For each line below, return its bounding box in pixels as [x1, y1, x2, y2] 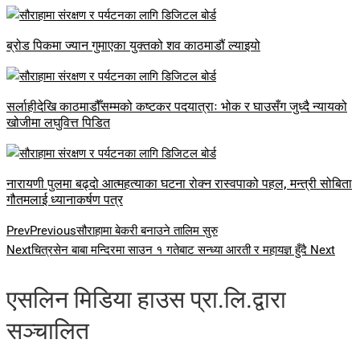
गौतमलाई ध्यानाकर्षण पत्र [6, 192, 123, 208]
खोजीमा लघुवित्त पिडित [6, 115, 110, 131]
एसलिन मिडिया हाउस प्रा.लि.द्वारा [6, 285, 286, 314]
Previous [30, 223, 76, 239]
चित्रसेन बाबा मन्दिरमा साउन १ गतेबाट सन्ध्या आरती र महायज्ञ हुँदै [31, 243, 310, 258]
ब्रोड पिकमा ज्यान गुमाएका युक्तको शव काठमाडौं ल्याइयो [6, 38, 260, 54]
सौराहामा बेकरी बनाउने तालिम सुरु [76, 223, 218, 239]
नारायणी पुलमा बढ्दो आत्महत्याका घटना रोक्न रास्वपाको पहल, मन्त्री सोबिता [6, 176, 352, 192]
